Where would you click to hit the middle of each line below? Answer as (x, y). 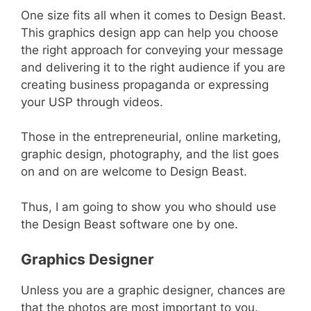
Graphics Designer (87, 260)
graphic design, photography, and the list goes (150, 154)
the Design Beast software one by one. (129, 224)
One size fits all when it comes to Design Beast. (153, 15)
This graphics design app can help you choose (150, 32)
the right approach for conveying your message (152, 50)
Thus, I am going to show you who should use (149, 207)
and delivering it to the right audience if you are (153, 67)
